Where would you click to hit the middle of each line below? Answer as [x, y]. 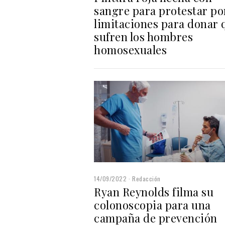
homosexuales [130, 50]
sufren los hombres [143, 37]
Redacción [146, 179]
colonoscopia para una [152, 205]
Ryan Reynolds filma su [154, 192]
